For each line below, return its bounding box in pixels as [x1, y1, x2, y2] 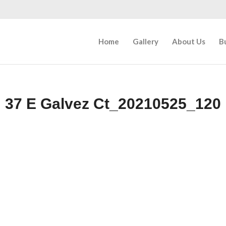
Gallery [133, 37, 158, 46]
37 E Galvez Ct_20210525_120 [5, 95, 221, 112]
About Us [172, 37, 205, 46]
